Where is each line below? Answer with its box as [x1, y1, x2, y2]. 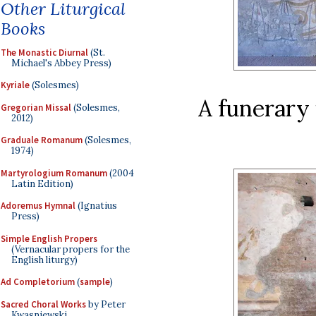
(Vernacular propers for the [11, 243, 130, 255]
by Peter [86, 298, 126, 310]
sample [80, 276, 110, 288]
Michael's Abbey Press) [11, 56, 111, 69]
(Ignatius [75, 200, 117, 212]
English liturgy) [11, 253, 78, 266]
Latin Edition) [11, 177, 73, 190]
